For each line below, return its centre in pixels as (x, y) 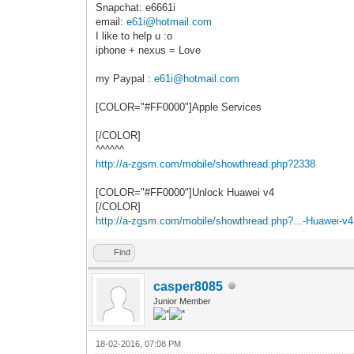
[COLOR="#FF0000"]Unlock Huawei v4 (185, 192)
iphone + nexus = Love (149, 50)
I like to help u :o (134, 36)
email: (111, 21)
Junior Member (183, 301)
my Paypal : (125, 78)
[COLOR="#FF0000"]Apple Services (179, 107)
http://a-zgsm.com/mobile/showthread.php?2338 (206, 164)
